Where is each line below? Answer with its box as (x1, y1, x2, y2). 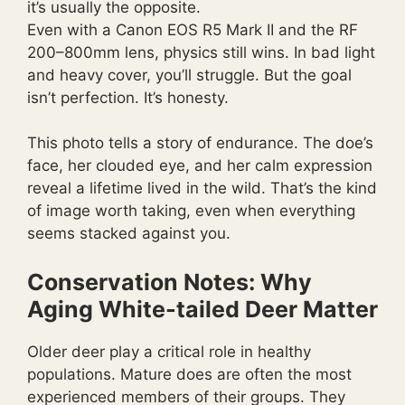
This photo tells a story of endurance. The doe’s (27, 134, 373, 153)
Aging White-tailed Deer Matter (27, 295, 378, 323)
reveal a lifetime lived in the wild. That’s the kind (27, 179, 377, 198)
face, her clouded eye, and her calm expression (27, 156, 372, 175)
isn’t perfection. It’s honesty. (27, 88, 229, 107)
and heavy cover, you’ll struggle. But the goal (27, 65, 352, 84)
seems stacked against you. (27, 224, 231, 243)
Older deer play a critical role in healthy (27, 342, 311, 361)
